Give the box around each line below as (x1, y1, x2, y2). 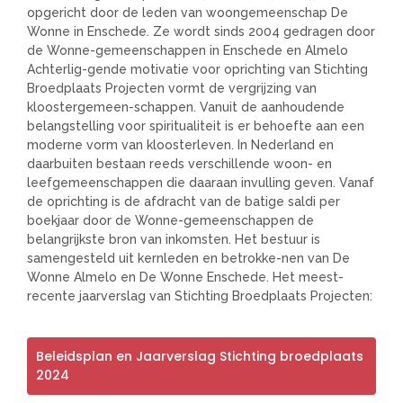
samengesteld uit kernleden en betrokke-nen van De (27, 251, 350, 266)
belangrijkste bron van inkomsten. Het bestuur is (27, 232, 320, 247)
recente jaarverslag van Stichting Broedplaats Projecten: (27, 289, 372, 304)
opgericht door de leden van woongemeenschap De (27, 5, 348, 21)
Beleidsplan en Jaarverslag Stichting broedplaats (36, 346, 363, 365)
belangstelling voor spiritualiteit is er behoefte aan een (27, 119, 364, 134)
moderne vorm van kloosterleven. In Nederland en (27, 138, 334, 153)
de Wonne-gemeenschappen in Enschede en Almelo (27, 43, 348, 58)
